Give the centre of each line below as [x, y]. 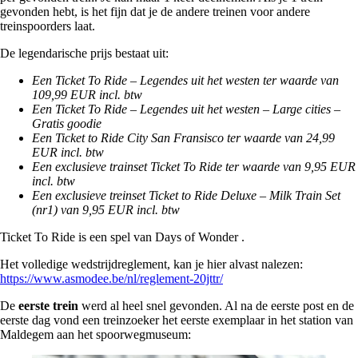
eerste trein [48, 305]
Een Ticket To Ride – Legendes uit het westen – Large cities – [186, 109]
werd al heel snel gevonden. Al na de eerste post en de [216, 305]
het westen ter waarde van [273, 80]
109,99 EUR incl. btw [87, 94]
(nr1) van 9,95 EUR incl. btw [106, 209]
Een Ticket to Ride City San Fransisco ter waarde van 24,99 [183, 137]
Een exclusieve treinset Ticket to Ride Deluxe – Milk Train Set [186, 195]
